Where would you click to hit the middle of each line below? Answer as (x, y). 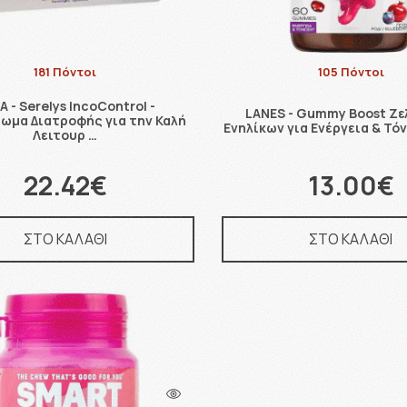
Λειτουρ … (65, 134)
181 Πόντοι (65, 71)
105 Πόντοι (351, 71)
